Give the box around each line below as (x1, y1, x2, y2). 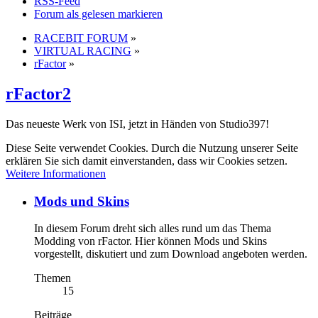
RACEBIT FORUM (34, 32, 128, 44)
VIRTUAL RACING (34, 45, 131, 57)
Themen (34, 272, 71, 285)
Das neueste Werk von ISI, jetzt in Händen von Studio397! (6, 117, 269, 130)
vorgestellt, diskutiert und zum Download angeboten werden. (34, 248, 307, 261)
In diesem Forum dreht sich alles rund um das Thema (34, 222, 271, 235)
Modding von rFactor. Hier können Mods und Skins (34, 235, 267, 248)
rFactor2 (6, 84, 71, 103)
